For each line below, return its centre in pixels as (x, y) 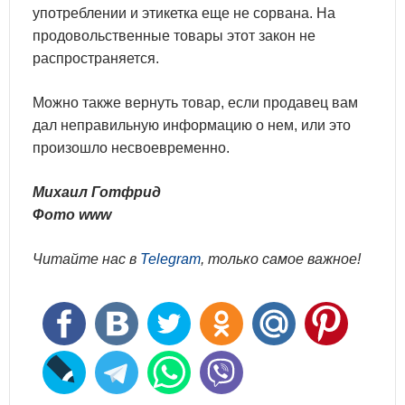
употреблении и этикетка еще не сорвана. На (184, 13)
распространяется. (96, 58)
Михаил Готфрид (97, 192)
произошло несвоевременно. (131, 148)
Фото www (72, 215)
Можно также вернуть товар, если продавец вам (195, 103)
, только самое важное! (281, 259)
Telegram (170, 259)
